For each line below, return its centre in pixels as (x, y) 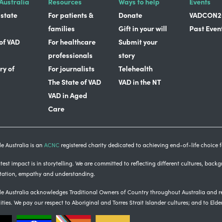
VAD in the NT (140, 82)
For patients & (71, 15)
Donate (130, 15)
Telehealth (136, 68)
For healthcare (72, 41)
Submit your (138, 41)
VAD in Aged (67, 95)
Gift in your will (143, 28)
